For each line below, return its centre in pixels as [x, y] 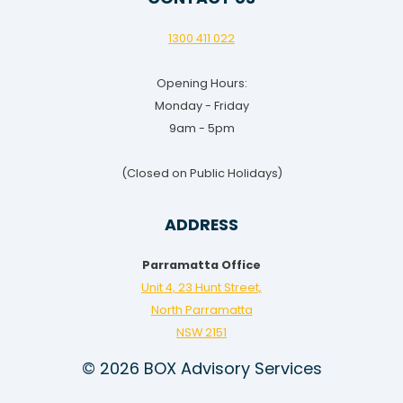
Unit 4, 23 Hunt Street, [201, 287]
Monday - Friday [201, 106]
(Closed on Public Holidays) [201, 174]
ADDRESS [201, 225]
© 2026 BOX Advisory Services [201, 368]
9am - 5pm [201, 129]
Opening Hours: [201, 84]
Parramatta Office [201, 265]
